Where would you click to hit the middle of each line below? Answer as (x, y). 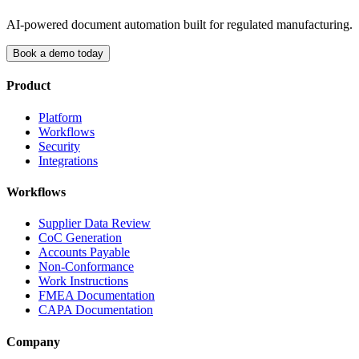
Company (33, 341)
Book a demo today (58, 54)
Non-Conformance (86, 267)
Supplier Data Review (95, 224)
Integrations (68, 160)
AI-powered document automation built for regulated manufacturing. (179, 25)
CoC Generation (80, 238)
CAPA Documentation (96, 310)
